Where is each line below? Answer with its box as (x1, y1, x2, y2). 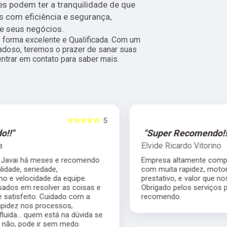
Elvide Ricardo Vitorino (35, 140, 116, 150)
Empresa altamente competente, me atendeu (35, 155, 186, 165)
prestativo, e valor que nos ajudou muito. (35, 173, 171, 183)
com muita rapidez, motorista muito (35, 164, 156, 174)
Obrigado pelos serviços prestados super (35, 182, 173, 192)
